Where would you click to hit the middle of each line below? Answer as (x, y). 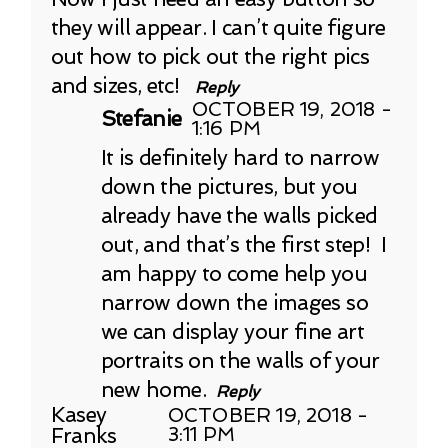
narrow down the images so (234, 302)
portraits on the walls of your (240, 360)
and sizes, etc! (117, 85)
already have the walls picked (239, 215)
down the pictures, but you (229, 186)
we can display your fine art (232, 331)
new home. (153, 389)
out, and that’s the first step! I (243, 244)
